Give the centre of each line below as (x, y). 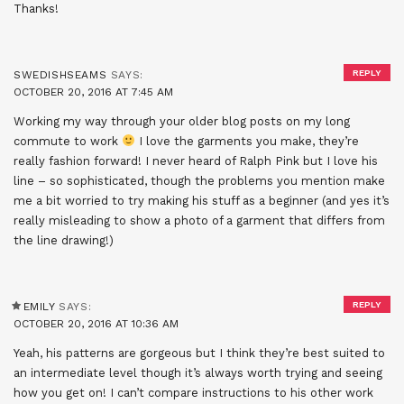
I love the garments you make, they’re (247, 141)
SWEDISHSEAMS (60, 74)
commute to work (68, 141)
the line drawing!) (64, 240)
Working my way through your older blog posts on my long (182, 121)
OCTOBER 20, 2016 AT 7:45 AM (93, 92)
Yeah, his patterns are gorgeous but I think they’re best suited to (199, 353)
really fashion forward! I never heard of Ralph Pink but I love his (196, 161)
